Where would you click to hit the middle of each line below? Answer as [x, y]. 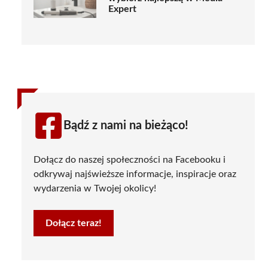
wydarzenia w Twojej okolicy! [95, 188]
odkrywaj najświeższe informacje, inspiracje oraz [135, 174]
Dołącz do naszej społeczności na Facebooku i [130, 159]
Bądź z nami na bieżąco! [126, 125]
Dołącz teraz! [74, 223]
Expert [122, 9]
